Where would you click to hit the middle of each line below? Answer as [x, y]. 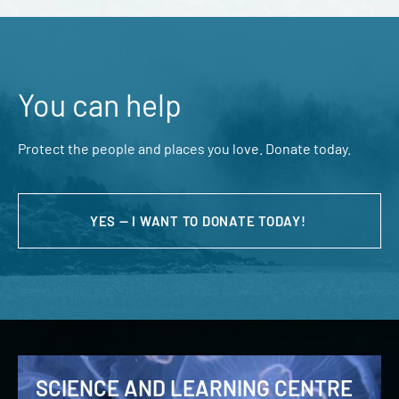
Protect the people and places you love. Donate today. [184, 149]
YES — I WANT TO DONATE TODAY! [199, 221]
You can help [100, 105]
